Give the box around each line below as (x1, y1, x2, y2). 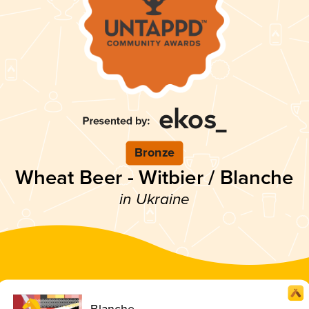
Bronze (134, 145, 175, 161)
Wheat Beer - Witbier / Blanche (15, 165, 294, 190)
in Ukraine (119, 190, 190, 209)
